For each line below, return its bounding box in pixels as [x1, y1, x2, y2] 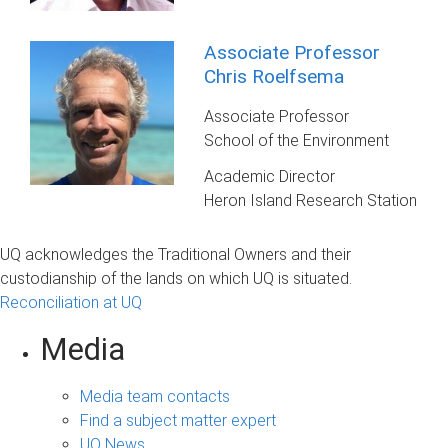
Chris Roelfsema [204, 65, 345, 89]
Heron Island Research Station [204, 191, 418, 211]
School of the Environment [204, 131, 390, 151]
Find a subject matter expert [80, 411, 276, 431]
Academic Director [204, 167, 336, 187]
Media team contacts [80, 387, 230, 407]
